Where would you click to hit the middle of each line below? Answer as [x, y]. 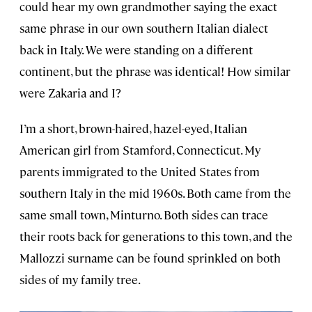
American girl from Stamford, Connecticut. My [140, 150]
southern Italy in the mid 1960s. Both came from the [155, 193]
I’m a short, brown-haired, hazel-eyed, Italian [133, 128]
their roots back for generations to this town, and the [156, 236]
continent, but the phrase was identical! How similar [155, 71]
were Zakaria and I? [70, 93]
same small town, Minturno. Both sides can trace [144, 215]
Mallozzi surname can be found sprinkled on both [150, 258]
